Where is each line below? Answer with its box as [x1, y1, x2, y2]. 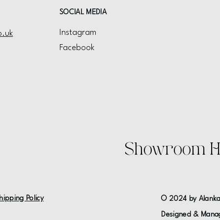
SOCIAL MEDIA [59, 8, 107, 16]
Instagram [59, 28, 97, 37]
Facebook [59, 43, 95, 52]
